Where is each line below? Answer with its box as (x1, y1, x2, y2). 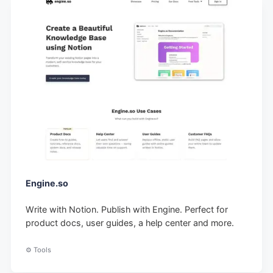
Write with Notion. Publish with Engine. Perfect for (26, 204, 229, 214)
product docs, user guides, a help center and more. (26, 217, 235, 228)
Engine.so (26, 177, 69, 188)
